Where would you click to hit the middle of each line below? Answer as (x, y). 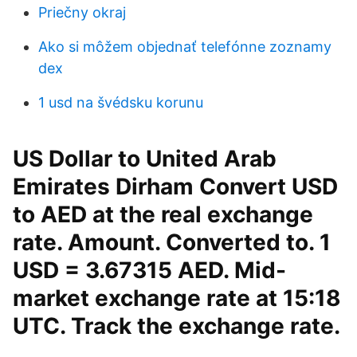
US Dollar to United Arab (145, 159)
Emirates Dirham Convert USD (175, 186)
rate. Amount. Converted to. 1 (172, 242)
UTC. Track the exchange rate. (176, 326)
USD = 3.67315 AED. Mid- (149, 270)
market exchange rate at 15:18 (177, 298)
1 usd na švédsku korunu (121, 102)
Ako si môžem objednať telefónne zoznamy (185, 47)
